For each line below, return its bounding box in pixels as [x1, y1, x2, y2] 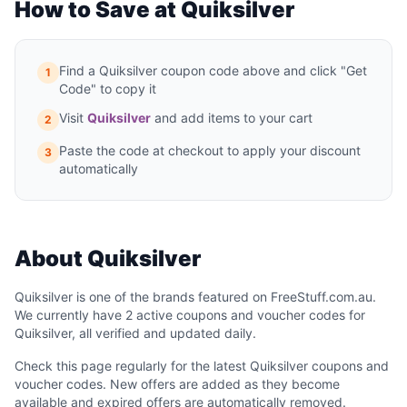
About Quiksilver [15, 245, 201, 272]
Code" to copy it [59, 81, 156, 96]
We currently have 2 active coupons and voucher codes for [15, 307, 365, 323]
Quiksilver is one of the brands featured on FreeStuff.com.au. [15, 289, 376, 304]
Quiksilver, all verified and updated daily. [15, 325, 256, 341]
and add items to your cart [151, 110, 313, 125]
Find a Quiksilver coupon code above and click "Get [59, 63, 367, 78]
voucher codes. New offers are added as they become [15, 376, 340, 392]
